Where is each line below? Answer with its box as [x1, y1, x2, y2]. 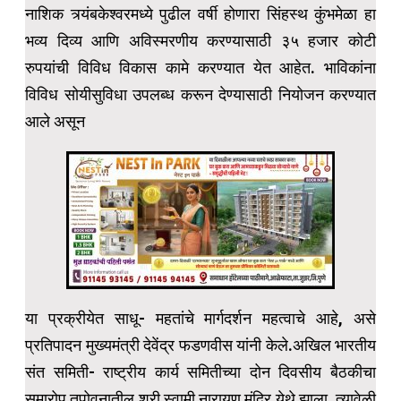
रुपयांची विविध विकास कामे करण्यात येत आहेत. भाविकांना [25, 58, 376, 78]
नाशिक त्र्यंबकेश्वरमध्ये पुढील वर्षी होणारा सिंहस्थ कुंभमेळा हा [25, 4, 376, 24]
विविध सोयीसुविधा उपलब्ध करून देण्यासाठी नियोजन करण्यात [25, 85, 376, 105]
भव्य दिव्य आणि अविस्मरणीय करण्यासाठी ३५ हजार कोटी [25, 31, 376, 51]
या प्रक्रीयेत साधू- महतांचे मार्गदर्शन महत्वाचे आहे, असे [25, 309, 376, 328]
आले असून [25, 112, 85, 132]
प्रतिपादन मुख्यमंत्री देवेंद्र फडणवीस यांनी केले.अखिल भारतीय [25, 336, 376, 355]
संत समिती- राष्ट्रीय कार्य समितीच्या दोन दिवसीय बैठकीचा [25, 363, 376, 382]
